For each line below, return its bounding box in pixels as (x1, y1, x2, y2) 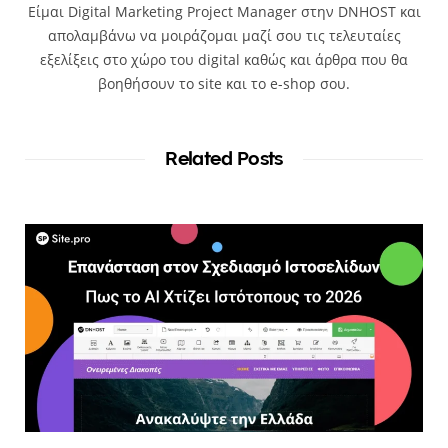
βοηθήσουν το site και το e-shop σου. (98, 73, 350, 93)
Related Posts (165, 146, 283, 169)
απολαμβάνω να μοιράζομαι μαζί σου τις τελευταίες (47, 25, 401, 45)
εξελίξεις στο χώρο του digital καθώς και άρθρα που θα (40, 49, 408, 69)
